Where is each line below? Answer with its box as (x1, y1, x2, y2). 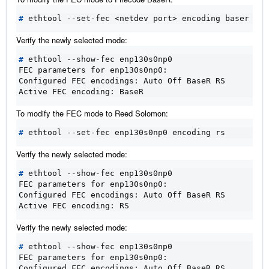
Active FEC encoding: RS (19, 201, 129, 210)
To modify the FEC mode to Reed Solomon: (16, 107, 168, 119)
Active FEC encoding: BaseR (19, 86, 144, 96)
